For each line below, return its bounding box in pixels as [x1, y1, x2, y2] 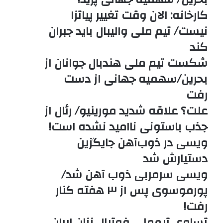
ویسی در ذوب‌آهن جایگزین [76, 132, 208, 153]
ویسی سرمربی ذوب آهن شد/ [61, 164, 208, 185]
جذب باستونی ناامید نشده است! [48, 116, 208, 137]
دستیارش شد [142, 148, 208, 169]
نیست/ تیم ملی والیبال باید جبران [48, 21, 208, 42]
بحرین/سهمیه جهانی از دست [63, 69, 208, 90]
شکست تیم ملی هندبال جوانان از [44, 53, 208, 74]
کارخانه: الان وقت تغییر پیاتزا [70, 5, 208, 26]
